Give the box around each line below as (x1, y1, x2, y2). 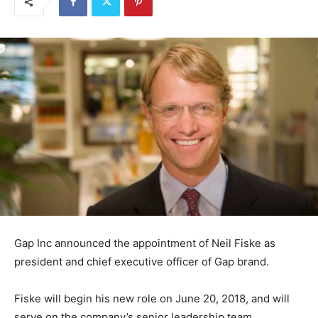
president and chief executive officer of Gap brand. (14, 254, 269, 268)
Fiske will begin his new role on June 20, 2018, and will (14, 291, 290, 305)
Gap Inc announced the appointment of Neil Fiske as (14, 236, 275, 250)
